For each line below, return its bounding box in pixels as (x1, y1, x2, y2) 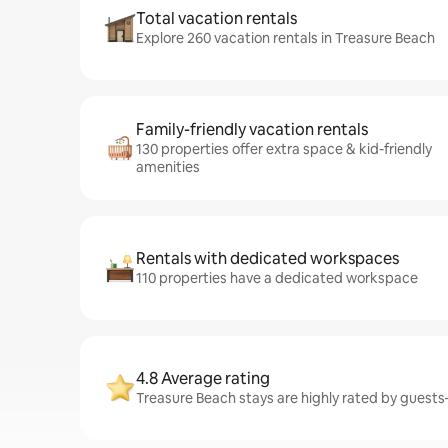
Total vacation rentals (136, 8, 297, 29)
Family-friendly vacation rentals (136, 119, 368, 140)
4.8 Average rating (136, 368, 270, 389)
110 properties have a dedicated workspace (136, 269, 418, 287)
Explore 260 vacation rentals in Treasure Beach (136, 29, 435, 47)
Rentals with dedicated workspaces (136, 248, 399, 269)
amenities (136, 158, 200, 176)
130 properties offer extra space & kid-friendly (136, 140, 432, 158)
